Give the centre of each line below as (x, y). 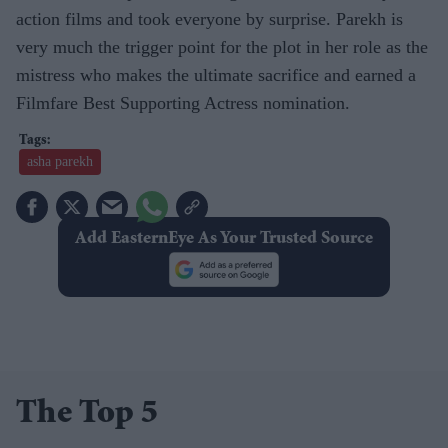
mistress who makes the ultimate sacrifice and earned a (216, 75)
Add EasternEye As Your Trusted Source (223, 239)
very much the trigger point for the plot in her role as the (222, 47)
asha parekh (60, 162)
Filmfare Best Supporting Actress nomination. (183, 103)
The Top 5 (87, 415)
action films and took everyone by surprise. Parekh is (209, 19)
